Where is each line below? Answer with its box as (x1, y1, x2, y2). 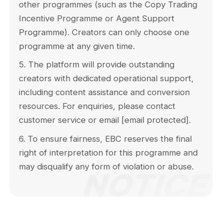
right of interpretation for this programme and (19, 147, 198, 158)
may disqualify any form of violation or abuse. (19, 161, 194, 171)
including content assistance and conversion (19, 87, 190, 98)
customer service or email (19, 115, 122, 125)
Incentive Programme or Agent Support (19, 13, 175, 23)
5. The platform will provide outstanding (19, 59, 175, 70)
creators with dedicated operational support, (19, 73, 194, 84)
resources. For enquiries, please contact (19, 101, 176, 111)
